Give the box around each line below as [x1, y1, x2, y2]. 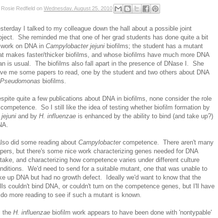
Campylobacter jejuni [46, 42, 105, 50]
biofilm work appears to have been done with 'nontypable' [50, 208, 212, 216]
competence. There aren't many [121, 138, 214, 146]
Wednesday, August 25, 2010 [44, 5, 112, 12]
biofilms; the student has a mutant [105, 42, 203, 50]
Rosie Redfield [1, 5, 35, 12]
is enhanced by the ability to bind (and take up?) [76, 112, 213, 120]
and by [16, 112, 39, 120]
